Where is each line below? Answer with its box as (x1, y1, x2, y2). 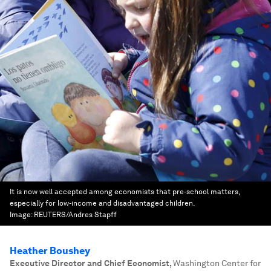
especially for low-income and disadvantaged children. (10, 199, 194, 207)
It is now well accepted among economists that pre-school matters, (10, 188, 240, 196)
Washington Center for (173, 258, 261, 268)
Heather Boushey (10, 245, 90, 256)
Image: (10, 211, 34, 219)
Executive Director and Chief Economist (10, 258, 169, 268)
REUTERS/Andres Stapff (34, 211, 117, 219)
